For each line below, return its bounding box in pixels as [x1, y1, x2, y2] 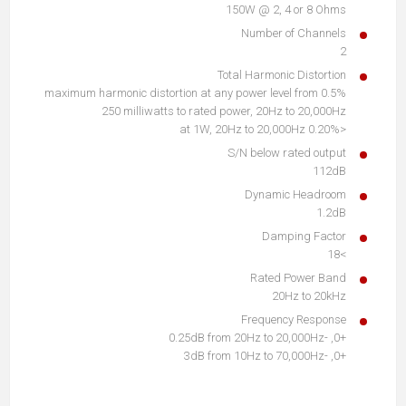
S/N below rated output [227, 145, 346, 159]
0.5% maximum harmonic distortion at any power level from [44, 85, 318, 100]
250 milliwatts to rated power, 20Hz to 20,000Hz [101, 103, 346, 118]
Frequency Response [241, 312, 346, 326]
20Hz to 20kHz [272, 288, 346, 303]
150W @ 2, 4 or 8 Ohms [226, 2, 346, 16]
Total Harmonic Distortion [217, 67, 346, 82]
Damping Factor [262, 228, 346, 243]
